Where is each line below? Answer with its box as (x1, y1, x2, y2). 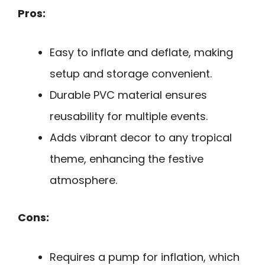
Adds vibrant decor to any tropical (50, 130, 232, 146)
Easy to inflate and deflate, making (50, 45, 233, 60)
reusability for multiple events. (50, 109, 208, 124)
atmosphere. (50, 173, 117, 188)
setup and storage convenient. (50, 66, 212, 82)
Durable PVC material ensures (50, 88, 207, 103)
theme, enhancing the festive (50, 151, 203, 167)
